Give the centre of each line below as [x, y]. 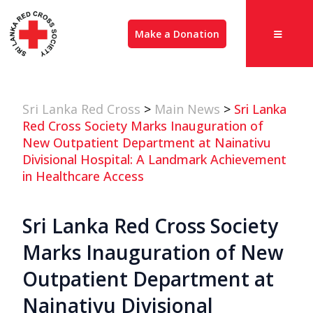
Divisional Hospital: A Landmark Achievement [154, 159]
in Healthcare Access [83, 176]
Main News [187, 109]
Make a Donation [177, 34]
